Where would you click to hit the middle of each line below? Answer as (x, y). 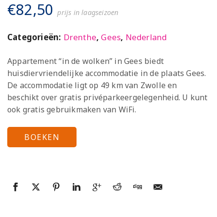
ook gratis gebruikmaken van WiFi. (72, 110)
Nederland (146, 37)
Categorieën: (35, 37)
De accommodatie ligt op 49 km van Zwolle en (92, 85)
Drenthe (80, 37)
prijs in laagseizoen (88, 13)
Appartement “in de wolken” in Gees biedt (86, 61)
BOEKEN (42, 137)
